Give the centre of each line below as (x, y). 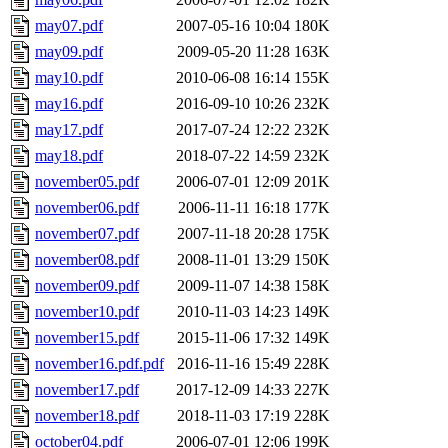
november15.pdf (87, 338)
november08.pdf (87, 260)
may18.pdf (69, 156)
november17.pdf (87, 390)
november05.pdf (87, 182)
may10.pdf (69, 78)
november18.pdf (87, 416)
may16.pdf (69, 104)
